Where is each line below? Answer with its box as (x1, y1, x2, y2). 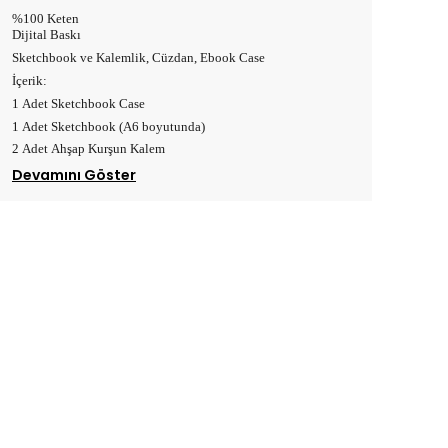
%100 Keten (12, 11, 79, 27)
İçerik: (12, 73, 50, 89)
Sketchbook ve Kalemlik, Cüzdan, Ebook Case (12, 50, 265, 66)
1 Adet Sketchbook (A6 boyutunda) (12, 118, 205, 134)
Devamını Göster (12, 165, 136, 186)
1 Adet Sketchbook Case (12, 95, 145, 111)
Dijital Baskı (12, 27, 84, 43)
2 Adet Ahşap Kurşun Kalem (12, 141, 168, 157)
